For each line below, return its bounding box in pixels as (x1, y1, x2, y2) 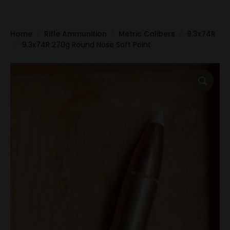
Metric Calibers (119, 29, 175, 39)
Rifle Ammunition (44, 29, 107, 39)
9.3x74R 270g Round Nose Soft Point (22, 40, 151, 50)
